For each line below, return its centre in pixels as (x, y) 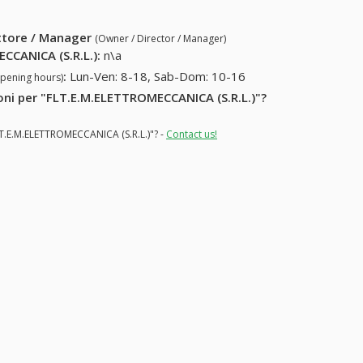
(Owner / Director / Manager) (161, 39)
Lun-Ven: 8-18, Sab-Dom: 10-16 (158, 77)
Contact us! (192, 134)
